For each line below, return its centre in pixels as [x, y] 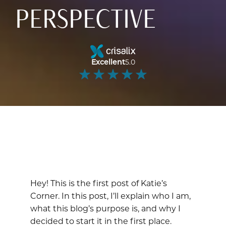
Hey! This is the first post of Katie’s [99, 183]
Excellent [108, 62]
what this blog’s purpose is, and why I [105, 208]
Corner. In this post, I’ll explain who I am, [110, 195]
